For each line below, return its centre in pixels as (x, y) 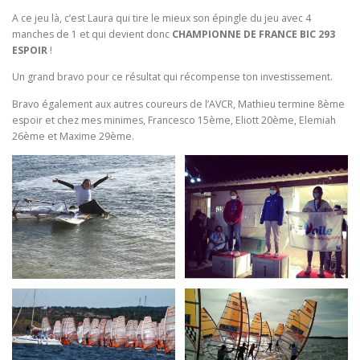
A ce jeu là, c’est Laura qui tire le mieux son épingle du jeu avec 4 (162, 18)
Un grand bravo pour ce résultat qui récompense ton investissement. (172, 77)
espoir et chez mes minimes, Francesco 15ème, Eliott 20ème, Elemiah (174, 120)
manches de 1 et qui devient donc (92, 35)
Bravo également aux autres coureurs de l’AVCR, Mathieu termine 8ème (178, 104)
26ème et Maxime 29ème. (73, 136)
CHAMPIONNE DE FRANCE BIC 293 (254, 35)
